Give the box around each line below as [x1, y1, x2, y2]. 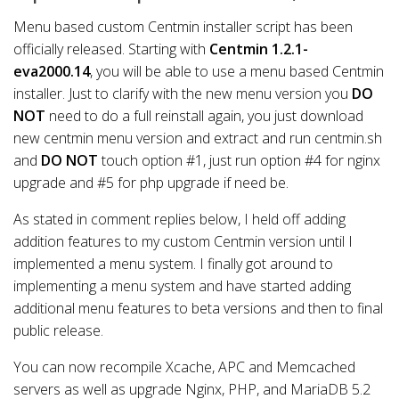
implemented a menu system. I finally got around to [13, 253, 333, 273]
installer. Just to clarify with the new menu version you [13, 83, 352, 103]
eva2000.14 [13, 61, 90, 81]
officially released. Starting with [13, 38, 209, 59]
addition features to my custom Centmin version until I [13, 231, 353, 251]
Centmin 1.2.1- [209, 38, 308, 59]
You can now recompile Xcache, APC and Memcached [13, 356, 355, 377]
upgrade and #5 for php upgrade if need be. [13, 172, 289, 192]
